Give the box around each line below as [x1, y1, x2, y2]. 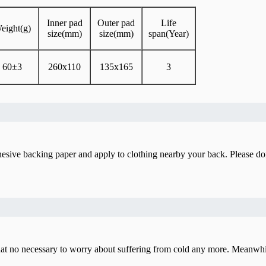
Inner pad [46, 18, 83, 28]
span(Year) [148, 28, 189, 39]
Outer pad [97, 18, 135, 28]
